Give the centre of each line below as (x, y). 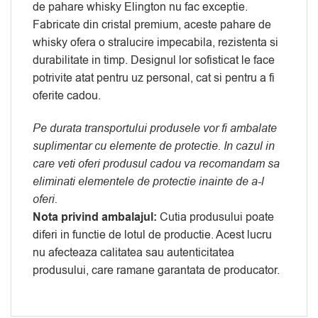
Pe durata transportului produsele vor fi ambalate (155, 128)
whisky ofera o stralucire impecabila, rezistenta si (155, 42)
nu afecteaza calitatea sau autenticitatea (133, 252)
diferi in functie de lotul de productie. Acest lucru (152, 235)
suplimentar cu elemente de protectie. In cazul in (154, 146)
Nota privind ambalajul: (95, 217)
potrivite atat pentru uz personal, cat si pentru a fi (154, 78)
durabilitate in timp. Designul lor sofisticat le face (154, 60)
